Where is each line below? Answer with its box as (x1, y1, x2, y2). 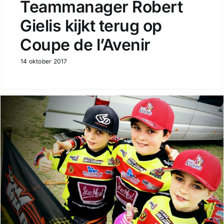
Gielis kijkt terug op (19, 15, 162, 35)
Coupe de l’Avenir (19, 34, 150, 54)
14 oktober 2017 (20, 57, 67, 65)
